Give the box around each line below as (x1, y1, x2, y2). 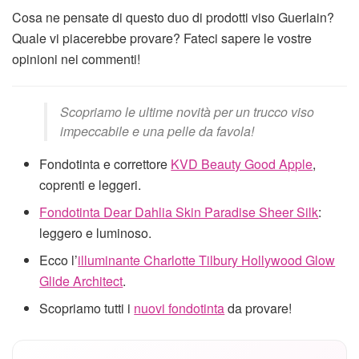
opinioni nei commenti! (12, 50, 140, 69)
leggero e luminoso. (39, 224, 152, 243)
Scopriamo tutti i (39, 299, 135, 318)
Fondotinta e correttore (39, 155, 171, 174)
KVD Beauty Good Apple (171, 155, 313, 174)
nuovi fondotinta (134, 299, 225, 318)
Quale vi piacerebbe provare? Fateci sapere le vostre (12, 29, 312, 48)
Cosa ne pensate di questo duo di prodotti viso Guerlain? (12, 8, 334, 27)
